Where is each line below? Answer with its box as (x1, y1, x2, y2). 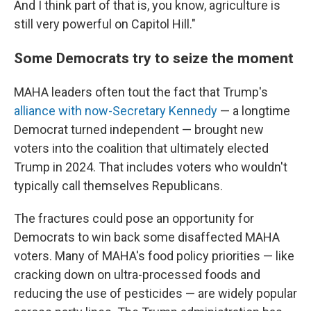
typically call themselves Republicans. (14, 178, 223, 193)
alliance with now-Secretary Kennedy (14, 103, 217, 118)
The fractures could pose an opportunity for (14, 211, 254, 226)
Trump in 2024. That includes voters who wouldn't (14, 160, 287, 174)
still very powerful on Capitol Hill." (14, 17, 196, 31)
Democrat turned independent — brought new (14, 122, 264, 137)
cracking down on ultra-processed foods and (14, 267, 260, 282)
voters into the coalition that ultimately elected (14, 141, 269, 155)
